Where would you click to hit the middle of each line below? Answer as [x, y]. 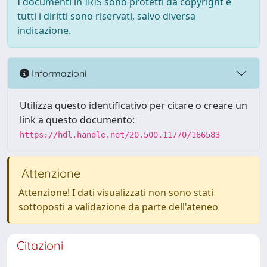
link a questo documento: [77, 120]
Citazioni [40, 245]
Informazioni [58, 73]
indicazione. [44, 30]
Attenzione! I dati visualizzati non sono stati [116, 193]
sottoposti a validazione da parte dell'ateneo [118, 207]
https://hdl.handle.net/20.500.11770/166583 [120, 135]
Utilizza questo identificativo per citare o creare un [133, 105]
